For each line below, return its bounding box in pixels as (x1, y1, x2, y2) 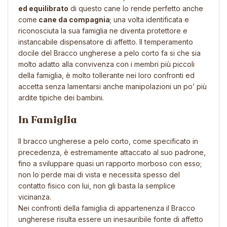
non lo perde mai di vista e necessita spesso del (18, 170, 180, 179)
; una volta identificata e (110, 15, 189, 24)
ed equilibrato (18, 4, 68, 13)
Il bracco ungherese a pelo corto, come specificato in (18, 136, 198, 145)
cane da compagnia (37, 15, 110, 24)
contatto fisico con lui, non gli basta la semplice (18, 181, 175, 190)
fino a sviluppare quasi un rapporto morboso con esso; (18, 159, 202, 168)
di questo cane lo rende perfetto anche (68, 4, 203, 13)
